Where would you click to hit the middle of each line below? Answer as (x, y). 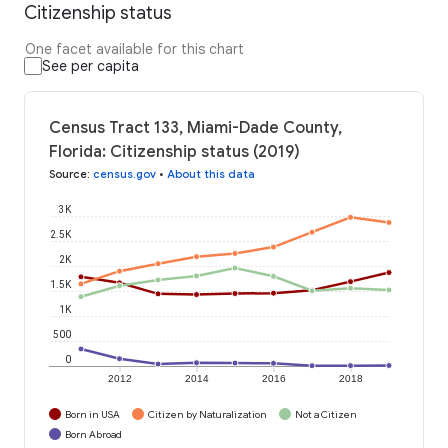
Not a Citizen (326, 414)
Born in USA (92, 414)
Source (68, 173)
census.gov (124, 173)
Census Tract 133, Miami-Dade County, (195, 127)
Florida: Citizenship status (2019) (174, 151)
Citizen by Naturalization (207, 414)
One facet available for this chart (134, 48)
